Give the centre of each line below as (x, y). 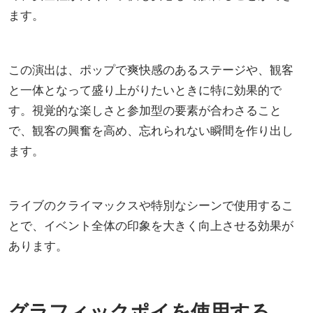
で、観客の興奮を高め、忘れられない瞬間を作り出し (151, 130)
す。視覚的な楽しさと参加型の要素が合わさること (145, 110)
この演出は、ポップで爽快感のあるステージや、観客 (151, 69)
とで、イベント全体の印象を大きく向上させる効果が (151, 225)
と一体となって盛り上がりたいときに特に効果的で (145, 89)
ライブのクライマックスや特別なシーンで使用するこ (151, 205)
